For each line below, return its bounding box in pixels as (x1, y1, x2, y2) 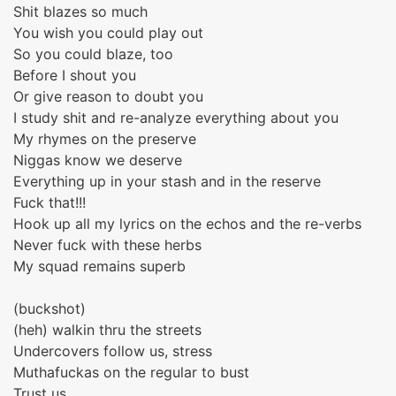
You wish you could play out (13, 24, 203, 42)
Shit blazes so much (13, 3, 148, 20)
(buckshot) (13, 300, 86, 317)
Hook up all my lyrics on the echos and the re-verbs (13, 215, 362, 232)
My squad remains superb (13, 257, 186, 275)
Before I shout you (13, 66, 136, 84)
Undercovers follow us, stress (13, 342, 212, 360)
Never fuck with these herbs (13, 236, 202, 254)
